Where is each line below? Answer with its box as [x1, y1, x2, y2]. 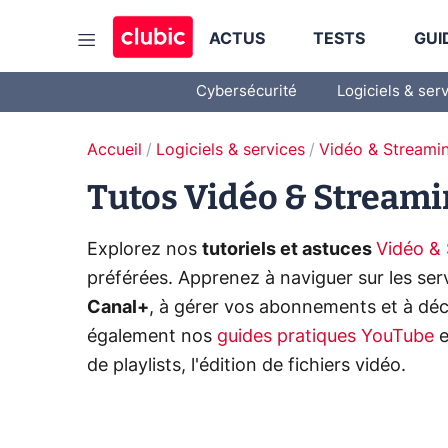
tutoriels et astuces [202, 241, 376, 259]
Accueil [87, 142, 142, 158]
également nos [87, 328, 217, 346]
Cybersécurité [196, 84, 297, 99]
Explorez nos [87, 241, 202, 259]
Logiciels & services [156, 142, 305, 158]
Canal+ [87, 299, 149, 317]
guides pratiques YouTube [217, 328, 434, 346]
